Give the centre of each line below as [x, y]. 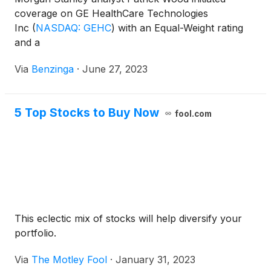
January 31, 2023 [155, 260]
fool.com [193, 114]
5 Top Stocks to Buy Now [87, 113]
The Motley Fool [69, 260]
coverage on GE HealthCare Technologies [111, 13]
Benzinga [53, 69]
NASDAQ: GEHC [73, 28]
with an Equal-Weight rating [179, 28]
